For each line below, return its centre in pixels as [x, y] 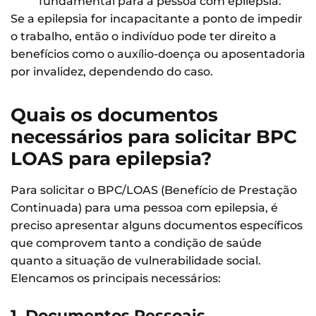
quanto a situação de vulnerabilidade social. [136, 260]
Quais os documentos [114, 115]
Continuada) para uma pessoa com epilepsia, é [144, 207]
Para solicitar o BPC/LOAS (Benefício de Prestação [154, 190]
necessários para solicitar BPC [154, 136]
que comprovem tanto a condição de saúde [136, 243]
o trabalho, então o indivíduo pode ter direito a [144, 36]
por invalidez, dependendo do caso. [112, 71]
